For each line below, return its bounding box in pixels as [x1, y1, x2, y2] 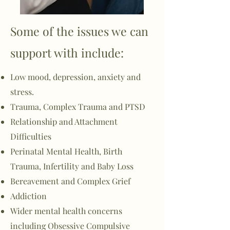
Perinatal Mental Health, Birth [10, 146, 122, 157]
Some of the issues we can [10, 23, 148, 39]
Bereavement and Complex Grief [10, 176, 130, 186]
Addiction [10, 190, 47, 201]
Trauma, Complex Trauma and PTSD [10, 101, 145, 112]
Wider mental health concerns [10, 205, 122, 216]
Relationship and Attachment [10, 116, 118, 127]
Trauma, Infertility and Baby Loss [10, 161, 133, 171]
